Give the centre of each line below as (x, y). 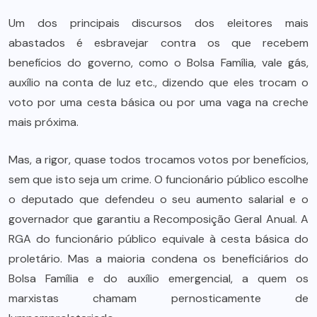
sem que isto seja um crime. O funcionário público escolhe (158, 179)
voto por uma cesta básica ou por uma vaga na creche (158, 102)
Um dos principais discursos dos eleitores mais (158, 23)
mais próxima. (44, 122)
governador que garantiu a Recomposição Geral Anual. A (158, 219)
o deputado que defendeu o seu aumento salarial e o (158, 199)
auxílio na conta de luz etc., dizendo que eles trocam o (158, 82)
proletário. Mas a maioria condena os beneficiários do (158, 258)
